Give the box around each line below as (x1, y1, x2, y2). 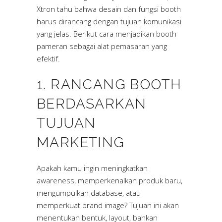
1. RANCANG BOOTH (37, 76, 182, 93)
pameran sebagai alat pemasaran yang (37, 41, 167, 52)
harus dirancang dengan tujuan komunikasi (37, 16, 181, 27)
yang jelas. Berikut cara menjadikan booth (37, 29, 176, 39)
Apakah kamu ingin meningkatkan (37, 163, 148, 173)
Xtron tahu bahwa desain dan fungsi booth (37, 4, 181, 14)
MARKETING (37, 134, 125, 151)
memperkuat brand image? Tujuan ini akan (37, 200, 179, 211)
